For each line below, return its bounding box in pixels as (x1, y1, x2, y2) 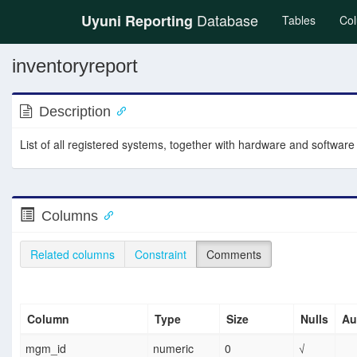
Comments (206, 246, 261, 262)
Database (193, 10, 258, 30)
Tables (282, 12, 316, 28)
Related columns (30, 246, 115, 262)
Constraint (135, 246, 186, 262)
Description (39, 104, 111, 120)
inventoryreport (12, 55, 138, 76)
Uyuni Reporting (81, 10, 193, 31)
